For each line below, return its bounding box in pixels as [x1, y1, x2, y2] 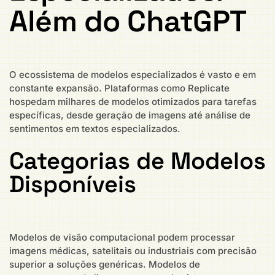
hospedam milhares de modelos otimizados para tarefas [9, 95, 257, 107]
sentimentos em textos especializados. [9, 122, 180, 134]
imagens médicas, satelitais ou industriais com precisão [9, 245, 257, 257]
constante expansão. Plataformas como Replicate [9, 82, 230, 94]
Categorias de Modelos [9, 146, 266, 176]
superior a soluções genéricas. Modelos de [9, 258, 200, 271]
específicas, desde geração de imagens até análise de [9, 109, 250, 121]
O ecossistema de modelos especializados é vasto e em [9, 68, 256, 80]
